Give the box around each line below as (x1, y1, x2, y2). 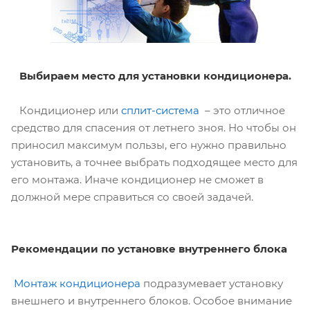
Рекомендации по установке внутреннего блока (11, 241, 287, 255)
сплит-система (121, 104, 199, 117)
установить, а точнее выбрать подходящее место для (11, 156, 298, 169)
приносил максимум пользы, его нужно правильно (11, 138, 286, 152)
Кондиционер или (11, 104, 121, 117)
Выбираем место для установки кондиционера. (19, 69, 291, 83)
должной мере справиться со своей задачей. (11, 190, 253, 203)
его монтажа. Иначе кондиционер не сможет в (11, 173, 264, 186)
